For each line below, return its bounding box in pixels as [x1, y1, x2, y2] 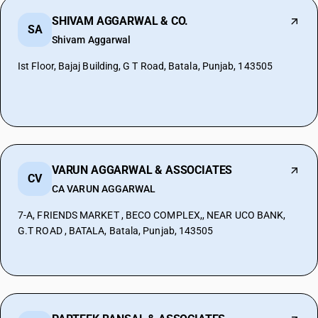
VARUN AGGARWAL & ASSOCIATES [52, 163, 233, 177]
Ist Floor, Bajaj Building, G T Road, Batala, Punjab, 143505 [18, 60, 273, 72]
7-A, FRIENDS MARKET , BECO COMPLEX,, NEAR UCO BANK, [18, 209, 286, 221]
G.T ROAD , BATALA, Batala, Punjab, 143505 [18, 225, 214, 236]
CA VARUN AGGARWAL [52, 183, 156, 194]
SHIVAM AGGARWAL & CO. [52, 14, 189, 28]
